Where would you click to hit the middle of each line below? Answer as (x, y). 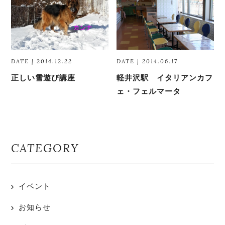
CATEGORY (45, 148)
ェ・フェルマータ (149, 91)
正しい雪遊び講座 (43, 78)
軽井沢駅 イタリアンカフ (165, 78)
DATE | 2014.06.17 (147, 62)
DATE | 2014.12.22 (42, 62)
